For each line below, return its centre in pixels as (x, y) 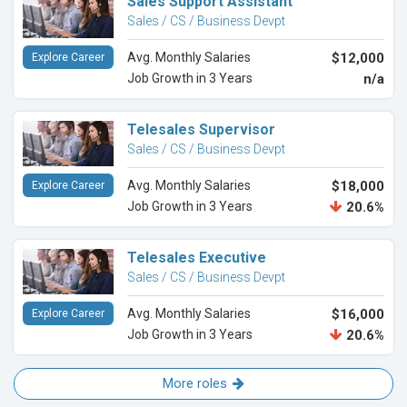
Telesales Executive (197, 258)
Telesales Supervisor (201, 130)
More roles (195, 384)
